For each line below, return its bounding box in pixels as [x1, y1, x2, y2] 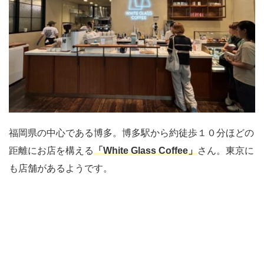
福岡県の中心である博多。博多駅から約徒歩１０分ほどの [9, 127, 254, 138]
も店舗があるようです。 [9, 163, 113, 173]
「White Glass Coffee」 [94, 145, 197, 156]
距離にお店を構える [9, 145, 94, 156]
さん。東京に [197, 145, 254, 156]
